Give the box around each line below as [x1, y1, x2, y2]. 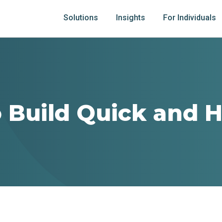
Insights [115, 13, 145, 22]
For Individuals [163, 13, 216, 22]
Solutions [63, 13, 98, 22]
